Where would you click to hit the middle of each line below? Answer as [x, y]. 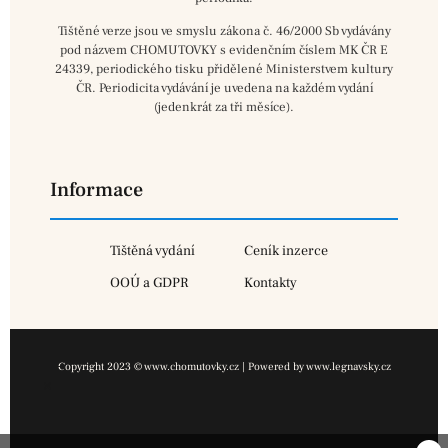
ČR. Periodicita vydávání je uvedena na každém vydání [224, 88]
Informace [96, 189]
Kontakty [270, 282]
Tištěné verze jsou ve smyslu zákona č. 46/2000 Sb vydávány [224, 31]
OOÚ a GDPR [149, 282]
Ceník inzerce [286, 250]
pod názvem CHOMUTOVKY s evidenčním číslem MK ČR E [224, 50]
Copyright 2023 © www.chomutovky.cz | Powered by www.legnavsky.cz [224, 366]
